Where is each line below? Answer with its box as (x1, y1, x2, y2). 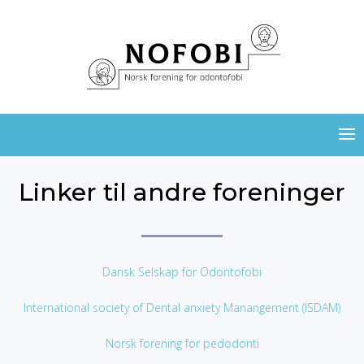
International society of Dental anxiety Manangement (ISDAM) (24, 300, 340, 315)
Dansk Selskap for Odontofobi (102, 264, 262, 279)
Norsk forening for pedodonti (105, 336, 259, 351)
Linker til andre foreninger (19, 177, 345, 207)
